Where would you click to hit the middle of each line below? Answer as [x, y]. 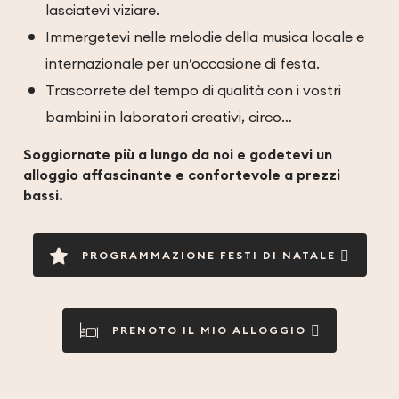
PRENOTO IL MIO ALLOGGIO [209, 331]
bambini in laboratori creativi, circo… [168, 117]
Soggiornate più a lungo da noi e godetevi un [178, 155]
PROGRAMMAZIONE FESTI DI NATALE [209, 255]
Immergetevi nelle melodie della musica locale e [204, 37]
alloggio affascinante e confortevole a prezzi [182, 175]
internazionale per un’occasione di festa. [182, 64]
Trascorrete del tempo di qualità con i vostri [193, 90]
